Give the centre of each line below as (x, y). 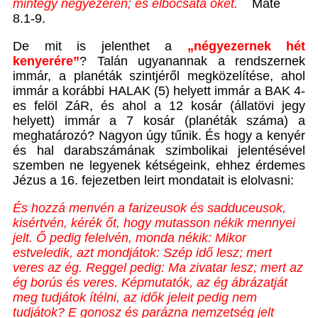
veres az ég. (49, 268)
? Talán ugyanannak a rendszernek (192, 61)
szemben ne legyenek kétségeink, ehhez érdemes (159, 166)
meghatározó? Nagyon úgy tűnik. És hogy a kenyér (159, 136)
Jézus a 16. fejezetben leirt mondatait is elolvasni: (153, 181)
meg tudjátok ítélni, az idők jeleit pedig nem (135, 298)
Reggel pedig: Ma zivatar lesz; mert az (194, 268)
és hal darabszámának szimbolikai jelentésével (159, 151)
